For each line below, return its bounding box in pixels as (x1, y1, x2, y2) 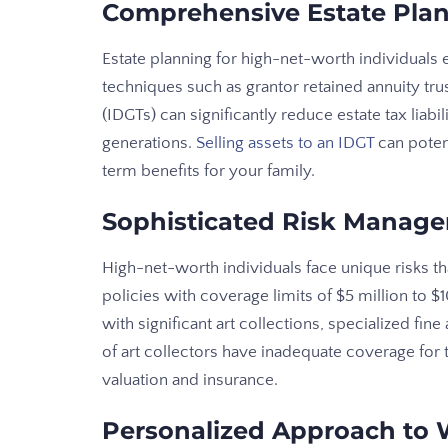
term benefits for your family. (102, 162, 315, 181)
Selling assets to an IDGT (196, 134, 374, 153)
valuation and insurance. (102, 371, 278, 390)
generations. (102, 134, 196, 153)
